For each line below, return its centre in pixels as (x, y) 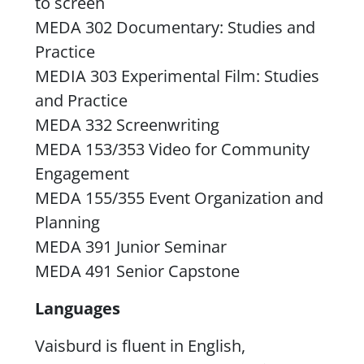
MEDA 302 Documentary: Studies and (175, 27)
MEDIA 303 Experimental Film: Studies (177, 76)
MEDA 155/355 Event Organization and (179, 197)
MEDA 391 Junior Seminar (130, 246)
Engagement (82, 173)
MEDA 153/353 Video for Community (172, 149)
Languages (77, 308)
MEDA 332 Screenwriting (127, 124)
